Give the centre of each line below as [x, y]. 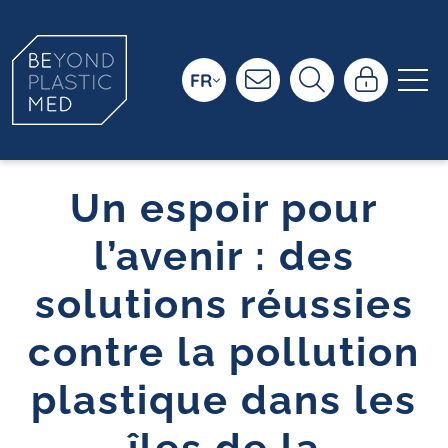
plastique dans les [224, 399]
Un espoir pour [224, 207]
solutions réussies [224, 303]
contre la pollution [224, 351]
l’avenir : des [224, 255]
